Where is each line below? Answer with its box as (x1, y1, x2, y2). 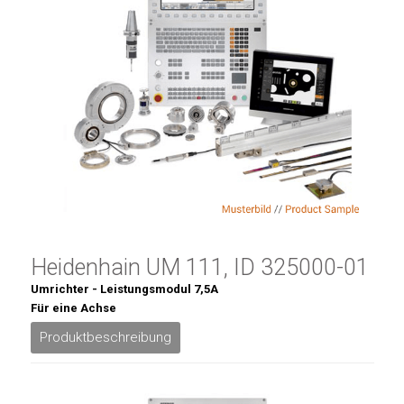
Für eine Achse (30, 301, 116, 315)
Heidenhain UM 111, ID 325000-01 (30, 254, 369, 280)
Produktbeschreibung (39, 329, 171, 345)
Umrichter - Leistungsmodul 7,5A (30, 282, 218, 296)
